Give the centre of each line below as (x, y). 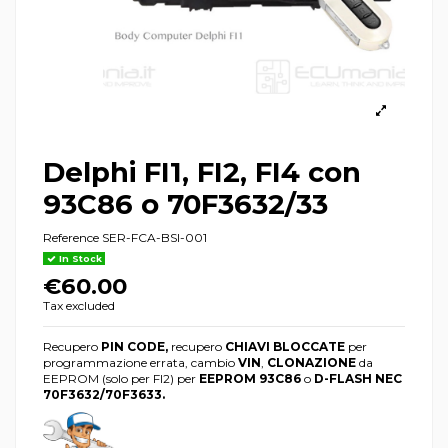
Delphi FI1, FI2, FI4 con (202, 172)
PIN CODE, (134, 346)
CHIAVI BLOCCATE (285, 346)
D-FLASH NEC (356, 378)
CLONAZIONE (311, 362)
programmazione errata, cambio (140, 362)
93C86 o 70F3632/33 (185, 204)
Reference (71, 237)
